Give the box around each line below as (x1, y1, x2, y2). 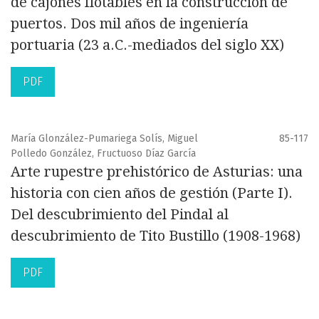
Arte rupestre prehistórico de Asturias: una (11, 163, 303, 181)
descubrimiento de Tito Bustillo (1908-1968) (11, 227, 300, 245)
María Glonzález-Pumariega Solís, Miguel (11, 132, 198, 145)
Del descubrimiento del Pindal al (11, 206, 229, 224)
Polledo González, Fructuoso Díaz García (11, 147, 196, 160)
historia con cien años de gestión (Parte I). (11, 184, 293, 202)
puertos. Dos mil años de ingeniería (11, 15, 249, 33)
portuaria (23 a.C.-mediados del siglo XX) (11, 36, 284, 54)
